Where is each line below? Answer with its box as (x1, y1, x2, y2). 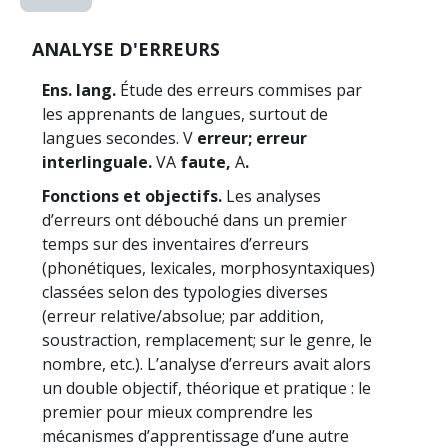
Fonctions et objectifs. (42, 185, 222, 207)
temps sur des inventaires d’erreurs (42, 233, 309, 255)
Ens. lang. (42, 79, 120, 101)
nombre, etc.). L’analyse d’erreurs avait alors (42, 353, 371, 375)
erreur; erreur (197, 127, 307, 149)
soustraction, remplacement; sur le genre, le (42, 329, 372, 351)
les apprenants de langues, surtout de (42, 103, 328, 125)
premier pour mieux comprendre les (42, 401, 313, 423)
